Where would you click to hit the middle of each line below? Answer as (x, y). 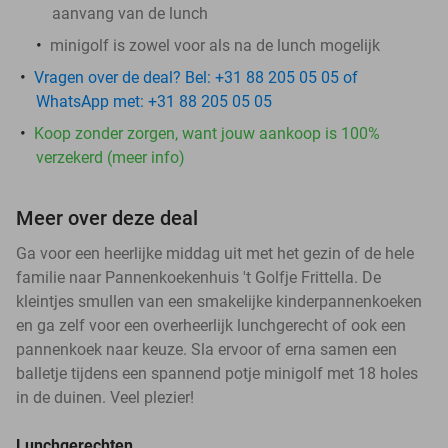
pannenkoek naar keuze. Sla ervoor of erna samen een (206, 349)
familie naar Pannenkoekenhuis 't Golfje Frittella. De (198, 277)
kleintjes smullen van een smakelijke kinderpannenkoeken (219, 301)
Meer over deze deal (107, 217)
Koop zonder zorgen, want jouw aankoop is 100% (207, 133)
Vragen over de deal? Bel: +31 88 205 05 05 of (196, 77)
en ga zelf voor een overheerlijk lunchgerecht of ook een (211, 325)
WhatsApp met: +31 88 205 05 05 (154, 101)
